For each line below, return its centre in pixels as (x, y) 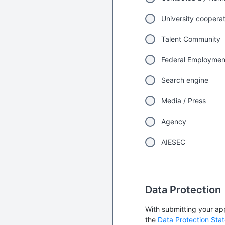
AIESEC (173, 142)
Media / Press (184, 101)
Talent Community (191, 39)
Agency (174, 122)
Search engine (185, 80)
